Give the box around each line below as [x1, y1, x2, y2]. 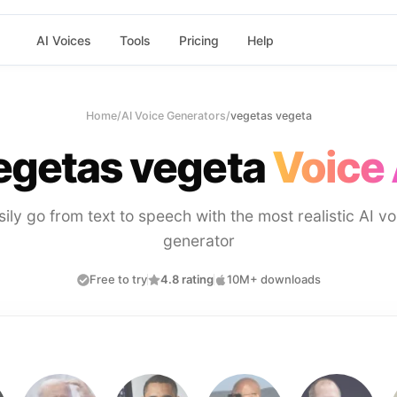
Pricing [178, 32, 219, 48]
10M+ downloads [226, 272, 321, 286]
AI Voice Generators [121, 109, 226, 122]
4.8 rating [160, 272, 214, 286]
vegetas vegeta [230, 109, 312, 122]
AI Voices [35, 32, 91, 48]
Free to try [89, 272, 147, 286]
